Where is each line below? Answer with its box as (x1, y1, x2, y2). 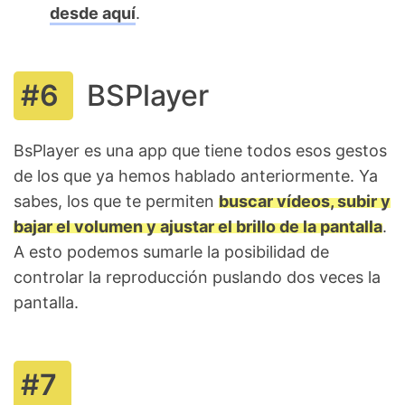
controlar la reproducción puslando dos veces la (14, 267, 381, 287)
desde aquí (50, 3, 136, 23)
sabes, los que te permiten (14, 191, 219, 211)
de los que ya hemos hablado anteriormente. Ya (14, 165, 378, 185)
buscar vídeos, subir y (219, 191, 391, 211)
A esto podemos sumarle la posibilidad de (14, 241, 329, 261)
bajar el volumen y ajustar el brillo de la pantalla (14, 216, 382, 236)
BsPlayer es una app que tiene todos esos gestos (14, 140, 387, 160)
